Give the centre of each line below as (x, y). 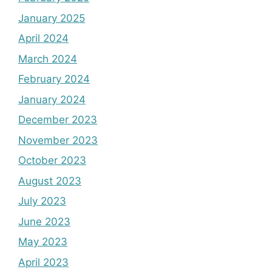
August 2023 (50, 181)
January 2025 (52, 18)
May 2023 (43, 242)
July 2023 (42, 201)
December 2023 (58, 120)
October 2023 (52, 161)
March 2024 (48, 59)
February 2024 (54, 79)
